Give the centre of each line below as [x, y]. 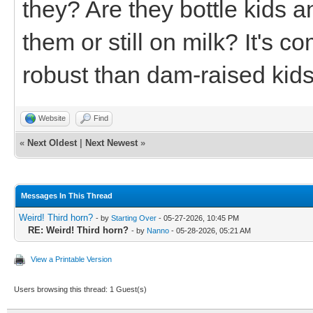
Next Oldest [52, 143]
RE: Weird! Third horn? [78, 230]
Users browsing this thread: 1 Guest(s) [80, 289]
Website [52, 118]
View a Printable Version [71, 259]
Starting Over [134, 218]
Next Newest [111, 143]
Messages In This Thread [67, 195]
